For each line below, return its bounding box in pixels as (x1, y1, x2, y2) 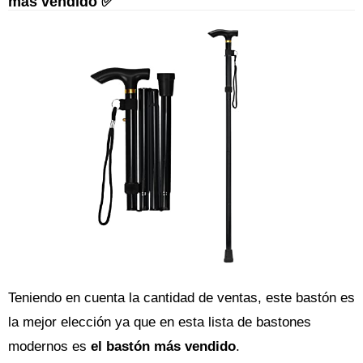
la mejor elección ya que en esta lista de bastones (8, 314, 311, 330)
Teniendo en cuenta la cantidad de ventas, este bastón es (8, 290, 355, 305)
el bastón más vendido (91, 339, 236, 354)
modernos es (8, 339, 91, 354)
